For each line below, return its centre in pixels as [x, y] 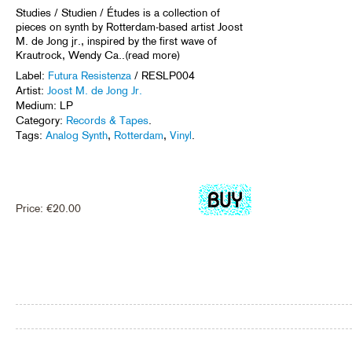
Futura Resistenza [90, 75]
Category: [41, 120]
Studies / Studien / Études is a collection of [118, 12]
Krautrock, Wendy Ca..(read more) [98, 55]
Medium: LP [44, 105]
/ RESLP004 [163, 75]
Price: [31, 208]
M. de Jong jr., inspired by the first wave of [116, 40]
